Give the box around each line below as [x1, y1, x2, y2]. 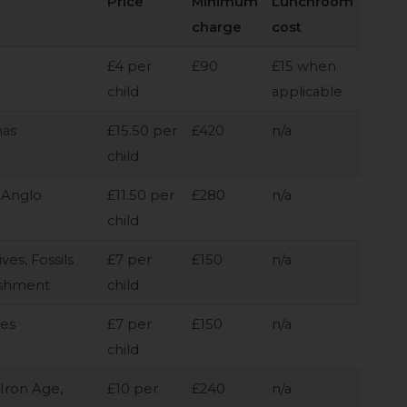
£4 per [107, 57, 153, 74]
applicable [272, 83, 343, 100]
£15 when [272, 57, 337, 74]
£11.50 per [107, 186, 175, 203]
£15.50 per [107, 122, 178, 139]
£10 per [107, 380, 159, 397]
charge [192, 18, 243, 35]
